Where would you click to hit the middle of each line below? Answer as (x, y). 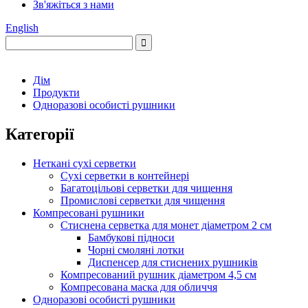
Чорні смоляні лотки (136, 250)
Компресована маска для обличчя (139, 287)
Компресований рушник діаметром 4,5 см (158, 274)
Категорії (40, 134)
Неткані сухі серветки (85, 163)
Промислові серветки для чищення (143, 200)
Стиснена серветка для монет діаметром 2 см (166, 225)
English (22, 28)
